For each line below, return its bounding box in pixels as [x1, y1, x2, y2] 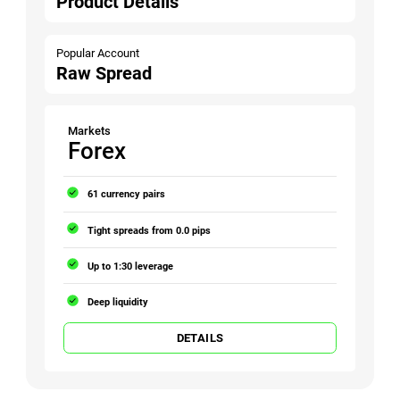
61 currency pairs [87, 187, 166, 201]
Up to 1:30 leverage [87, 259, 174, 272]
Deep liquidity [87, 295, 149, 308]
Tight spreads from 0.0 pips [87, 223, 212, 237]
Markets [68, 123, 112, 137]
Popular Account [56, 46, 140, 60]
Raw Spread [56, 62, 153, 84]
